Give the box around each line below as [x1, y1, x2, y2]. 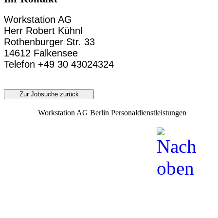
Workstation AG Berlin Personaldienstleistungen [38, 109, 186, 117]
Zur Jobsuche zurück [19, 91, 79, 98]
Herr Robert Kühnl [4, 25, 82, 36]
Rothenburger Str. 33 [4, 36, 95, 48]
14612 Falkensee [4, 48, 78, 59]
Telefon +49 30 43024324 [4, 59, 114, 70]
